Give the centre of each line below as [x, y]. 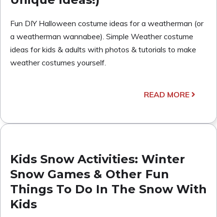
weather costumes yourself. [58, 62]
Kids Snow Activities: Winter [98, 159]
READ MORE [167, 94]
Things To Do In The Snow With [108, 189]
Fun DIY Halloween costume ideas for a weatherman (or [107, 23]
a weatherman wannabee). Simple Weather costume [102, 36]
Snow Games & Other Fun [90, 174]
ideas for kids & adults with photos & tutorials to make [103, 49]
